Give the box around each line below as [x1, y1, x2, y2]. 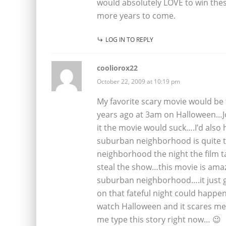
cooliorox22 [97, 63, 138, 73]
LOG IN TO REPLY [105, 35, 153, 44]
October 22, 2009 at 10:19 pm [97, 77, 180, 86]
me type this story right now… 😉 [97, 213, 221, 225]
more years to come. [97, 10, 176, 21]
